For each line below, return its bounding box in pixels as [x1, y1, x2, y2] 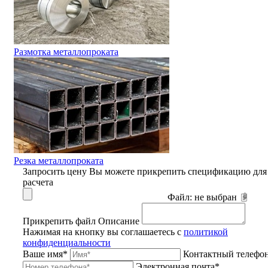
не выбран [194, 191, 237, 202]
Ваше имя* [23, 248, 68, 259]
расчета [23, 176, 53, 187]
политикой [184, 226, 228, 237]
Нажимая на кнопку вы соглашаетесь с [23, 226, 184, 237]
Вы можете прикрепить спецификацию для [89, 166, 267, 176]
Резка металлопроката [14, 155, 103, 166]
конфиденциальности [23, 237, 111, 248]
